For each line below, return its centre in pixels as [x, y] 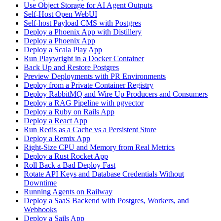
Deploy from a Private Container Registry [89, 85]
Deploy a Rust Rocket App [66, 156]
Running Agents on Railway [68, 191]
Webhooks [40, 209]
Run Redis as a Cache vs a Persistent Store [90, 129]
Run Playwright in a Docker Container [84, 58]
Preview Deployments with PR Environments [95, 76]
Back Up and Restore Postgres [71, 67]
